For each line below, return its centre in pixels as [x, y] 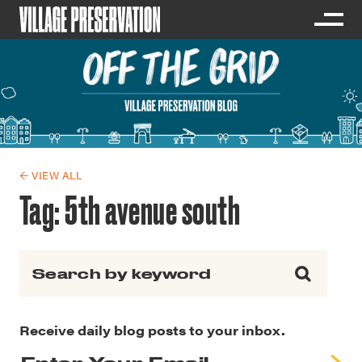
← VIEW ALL [51, 175]
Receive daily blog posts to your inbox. [152, 330]
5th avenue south [153, 210]
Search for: [54, 261]
